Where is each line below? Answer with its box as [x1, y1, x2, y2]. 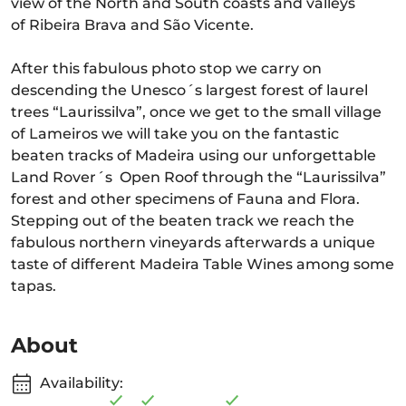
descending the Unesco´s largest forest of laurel [11, 82, 368, 99]
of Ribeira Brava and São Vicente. [11, 16, 257, 34]
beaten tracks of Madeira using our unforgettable [11, 147, 376, 164]
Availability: [40, 374, 123, 391]
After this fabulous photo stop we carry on [11, 60, 322, 77]
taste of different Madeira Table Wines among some [11, 256, 394, 273]
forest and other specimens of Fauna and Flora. [11, 190, 360, 208]
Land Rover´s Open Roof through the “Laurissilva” [11, 169, 386, 186]
